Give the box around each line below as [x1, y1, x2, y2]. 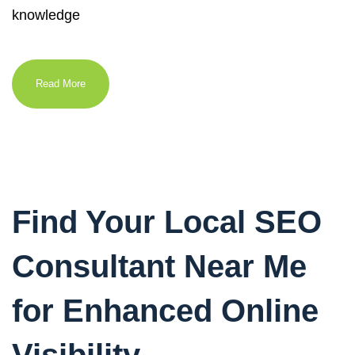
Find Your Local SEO [12, 204, 322, 239]
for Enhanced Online [12, 293, 319, 328]
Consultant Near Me [12, 249, 307, 284]
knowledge [12, 7, 80, 23]
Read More [36, 78, 86, 90]
